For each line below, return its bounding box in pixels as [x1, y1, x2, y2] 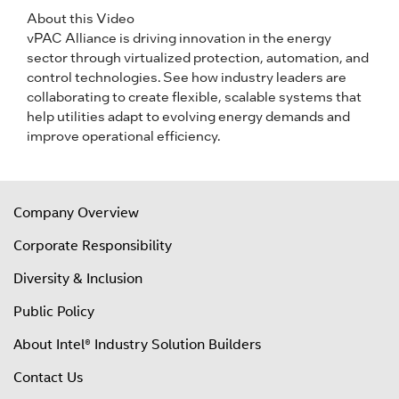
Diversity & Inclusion [13, 270, 142, 289]
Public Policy [13, 303, 94, 322]
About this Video [27, 9, 134, 28]
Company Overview [13, 204, 139, 223]
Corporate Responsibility [13, 237, 172, 256]
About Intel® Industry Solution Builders [13, 336, 261, 354]
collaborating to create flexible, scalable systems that [27, 87, 362, 106]
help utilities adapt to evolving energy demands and [27, 107, 350, 126]
